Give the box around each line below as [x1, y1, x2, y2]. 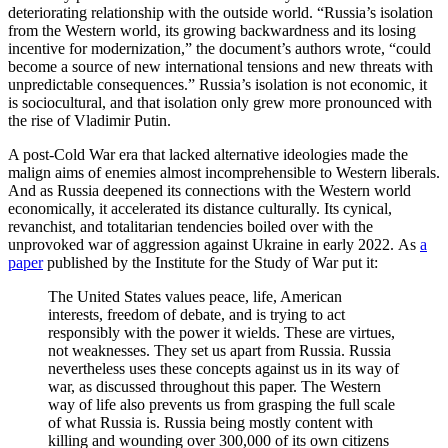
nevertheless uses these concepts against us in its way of [48, 360, 399, 378]
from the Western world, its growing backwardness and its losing [8, 22, 416, 40]
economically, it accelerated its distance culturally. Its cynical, [8, 200, 392, 218]
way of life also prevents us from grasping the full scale [48, 396, 395, 414]
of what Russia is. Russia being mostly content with [48, 414, 373, 432]
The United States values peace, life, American [48, 288, 342, 306]
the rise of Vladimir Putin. [8, 112, 171, 130]
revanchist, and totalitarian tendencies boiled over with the [8, 218, 373, 236]
